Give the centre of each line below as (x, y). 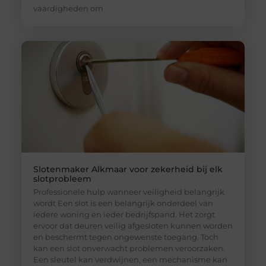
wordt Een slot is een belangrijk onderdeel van (123, 203)
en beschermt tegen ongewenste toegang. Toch (126, 237)
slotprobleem (62, 179)
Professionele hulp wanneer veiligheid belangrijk (129, 192)
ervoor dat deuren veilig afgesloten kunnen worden (133, 226)
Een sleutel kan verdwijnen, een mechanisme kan (130, 260)
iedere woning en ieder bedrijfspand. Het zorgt (124, 215)
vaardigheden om (68, 9)
